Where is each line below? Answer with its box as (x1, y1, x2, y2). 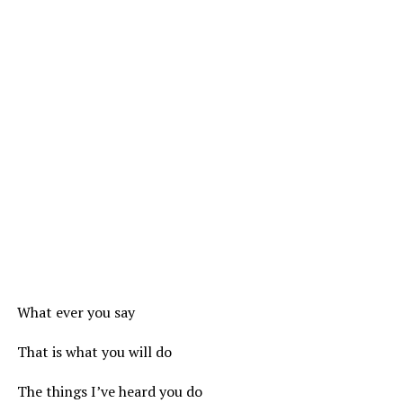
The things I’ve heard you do (16, 381, 202, 401)
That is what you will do (16, 341, 172, 362)
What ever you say (16, 301, 135, 322)
